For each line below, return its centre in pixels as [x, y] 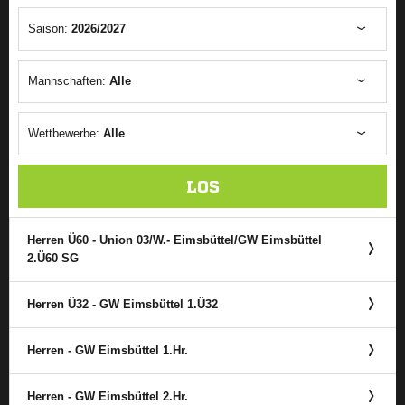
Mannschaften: [69, 81]
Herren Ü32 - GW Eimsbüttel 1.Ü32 [122, 304]
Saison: [50, 28]
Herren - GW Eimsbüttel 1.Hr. [108, 350]
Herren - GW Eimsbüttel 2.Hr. [108, 396]
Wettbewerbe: [66, 133]
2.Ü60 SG [53, 258]
